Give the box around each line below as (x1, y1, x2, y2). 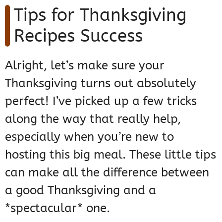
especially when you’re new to (5, 130, 174, 144)
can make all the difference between (5, 166, 209, 180)
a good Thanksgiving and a (5, 183, 156, 198)
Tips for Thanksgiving (14, 5, 186, 26)
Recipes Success (14, 26, 143, 47)
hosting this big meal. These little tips (5, 148, 216, 162)
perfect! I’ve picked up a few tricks (5, 94, 197, 109)
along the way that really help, (5, 112, 181, 126)
